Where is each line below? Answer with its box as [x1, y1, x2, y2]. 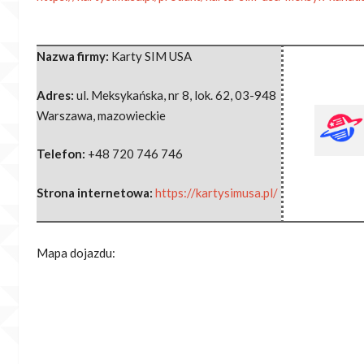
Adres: [37, 87, 76, 102]
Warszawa [37, 107, 93, 123]
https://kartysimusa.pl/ [155, 184, 278, 200]
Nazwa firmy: [37, 49, 111, 64]
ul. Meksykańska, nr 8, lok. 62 [76, 87, 230, 102]
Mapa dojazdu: [37, 245, 115, 261]
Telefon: [37, 146, 88, 162]
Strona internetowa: [37, 184, 155, 200]
